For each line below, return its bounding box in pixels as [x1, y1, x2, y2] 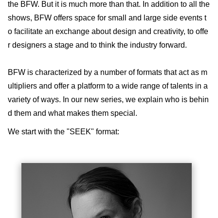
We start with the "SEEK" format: [8, 127, 119, 136]
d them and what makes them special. [8, 109, 137, 117]
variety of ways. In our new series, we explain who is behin [8, 95, 209, 104]
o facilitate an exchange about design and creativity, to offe [8, 27, 208, 36]
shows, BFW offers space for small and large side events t [8, 13, 206, 22]
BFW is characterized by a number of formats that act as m [8, 68, 207, 76]
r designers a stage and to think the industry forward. [8, 40, 187, 49]
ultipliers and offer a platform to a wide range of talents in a [8, 81, 208, 90]
